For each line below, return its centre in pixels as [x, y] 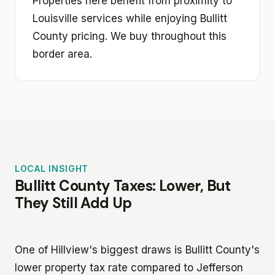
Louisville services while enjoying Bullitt [130, 18]
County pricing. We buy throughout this [130, 36]
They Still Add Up [73, 203]
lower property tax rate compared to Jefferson [129, 267]
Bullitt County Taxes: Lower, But [123, 185]
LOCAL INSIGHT [52, 168]
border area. [62, 54]
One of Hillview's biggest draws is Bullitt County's [137, 250]
